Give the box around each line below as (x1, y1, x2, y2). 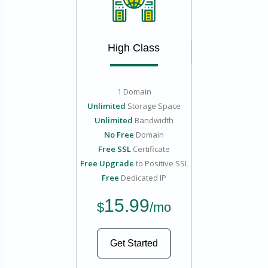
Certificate (131, 144, 170, 155)
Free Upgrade (80, 158, 134, 169)
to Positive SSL (133, 158, 188, 169)
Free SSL (98, 144, 131, 155)
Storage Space (126, 100, 181, 112)
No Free (104, 129, 134, 141)
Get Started (110, 238, 158, 249)
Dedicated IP (119, 172, 166, 184)
